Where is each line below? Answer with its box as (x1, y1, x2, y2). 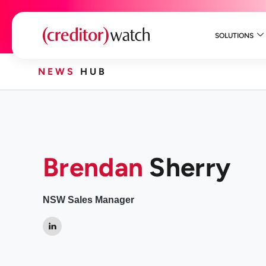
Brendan (43, 151, 144, 183)
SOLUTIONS (214, 31, 254, 40)
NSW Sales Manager (43, 194, 134, 205)
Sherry (143, 151, 231, 183)
